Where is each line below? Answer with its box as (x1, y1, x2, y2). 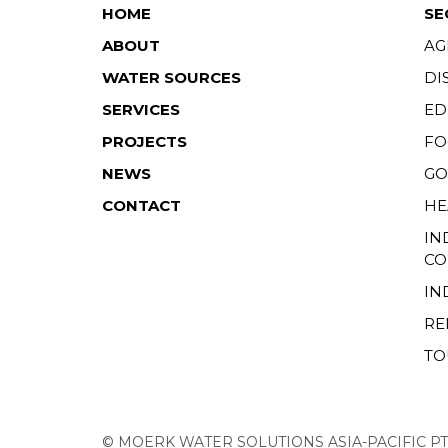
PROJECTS (102, 131, 187, 151)
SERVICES (102, 99, 180, 119)
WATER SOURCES (102, 67, 241, 87)
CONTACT (102, 195, 181, 215)
